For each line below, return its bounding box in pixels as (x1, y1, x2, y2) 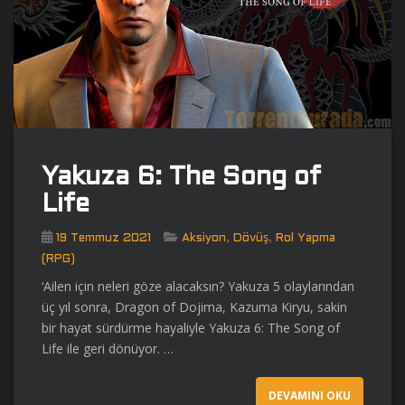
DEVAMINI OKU (268, 387, 351, 403)
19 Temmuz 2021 (56, 232, 151, 244)
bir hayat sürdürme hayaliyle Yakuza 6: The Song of (42, 318, 340, 336)
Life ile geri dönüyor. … (42, 339, 174, 357)
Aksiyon (182, 232, 226, 244)
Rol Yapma (276, 232, 335, 244)
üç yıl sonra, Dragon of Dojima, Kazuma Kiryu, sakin (42, 297, 347, 316)
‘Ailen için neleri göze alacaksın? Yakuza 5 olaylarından (42, 277, 354, 295)
